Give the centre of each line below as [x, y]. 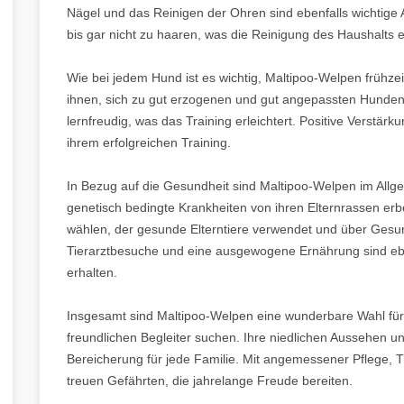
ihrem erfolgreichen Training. [149, 142]
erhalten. [92, 272]
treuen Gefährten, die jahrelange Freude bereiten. [210, 380]
